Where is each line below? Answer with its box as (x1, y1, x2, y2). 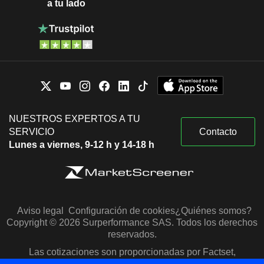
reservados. (107, 229, 157, 239)
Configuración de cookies (68, 205, 175, 216)
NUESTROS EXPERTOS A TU (9, 113, 140, 124)
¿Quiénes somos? (174, 205, 252, 216)
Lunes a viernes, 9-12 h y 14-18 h (9, 139, 154, 150)
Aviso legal (17, 205, 64, 216)
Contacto (199, 126, 237, 137)
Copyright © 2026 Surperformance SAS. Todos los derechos (6, 217, 258, 227)
